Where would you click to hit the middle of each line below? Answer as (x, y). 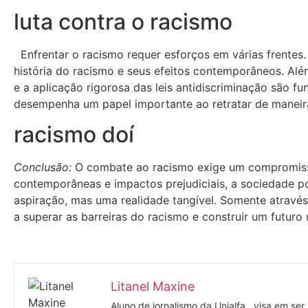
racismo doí (74, 134)
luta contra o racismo (123, 21)
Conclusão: (43, 167)
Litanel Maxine (153, 286)
